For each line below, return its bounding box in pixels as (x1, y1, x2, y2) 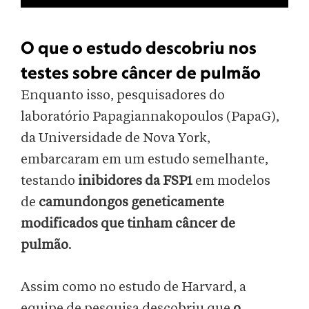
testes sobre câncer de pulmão (21, 62, 261, 83)
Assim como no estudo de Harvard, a (21, 280, 246, 295)
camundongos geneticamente (39, 195, 224, 210)
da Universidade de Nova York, (21, 131, 210, 146)
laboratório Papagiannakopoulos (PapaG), (21, 110, 279, 124)
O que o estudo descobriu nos (21, 37, 257, 58)
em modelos (195, 174, 270, 188)
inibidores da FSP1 (78, 174, 195, 188)
